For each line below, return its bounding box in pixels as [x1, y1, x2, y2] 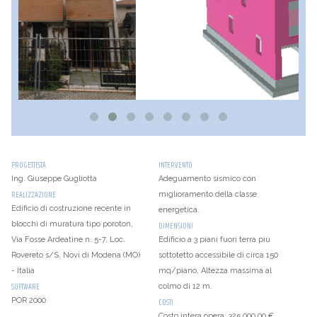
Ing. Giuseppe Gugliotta [11, 173, 97, 183]
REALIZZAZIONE [11, 188, 56, 201]
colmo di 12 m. [158, 281, 212, 291]
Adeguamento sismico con [158, 173, 256, 183]
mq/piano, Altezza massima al [158, 265, 272, 275]
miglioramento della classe [158, 189, 257, 199]
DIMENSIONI [158, 219, 193, 232]
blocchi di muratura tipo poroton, [11, 219, 133, 229]
